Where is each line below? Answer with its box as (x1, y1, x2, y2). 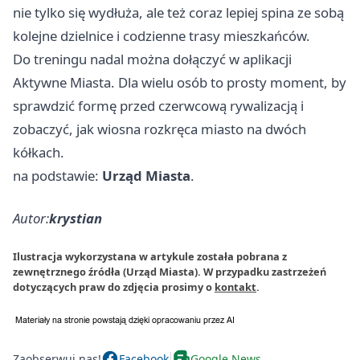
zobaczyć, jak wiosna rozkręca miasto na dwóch (13, 120, 306, 138)
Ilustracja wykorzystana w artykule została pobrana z (13, 249, 287, 264)
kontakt (215, 280, 256, 294)
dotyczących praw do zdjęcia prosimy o (13, 280, 215, 294)
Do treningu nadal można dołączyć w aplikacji (13, 50, 292, 68)
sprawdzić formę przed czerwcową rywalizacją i (13, 96, 304, 115)
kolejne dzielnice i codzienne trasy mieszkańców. (13, 27, 310, 45)
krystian (49, 209, 102, 227)
